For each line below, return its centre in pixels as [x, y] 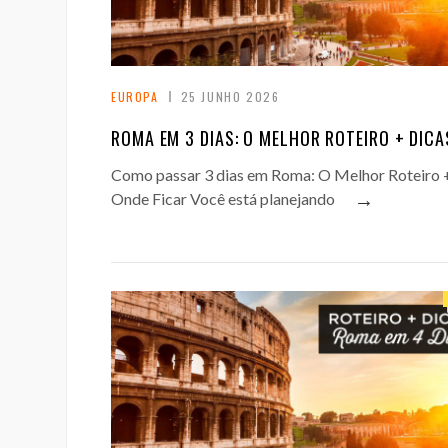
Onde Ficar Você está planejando [223, 199]
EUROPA [135, 97]
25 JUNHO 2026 [230, 97]
